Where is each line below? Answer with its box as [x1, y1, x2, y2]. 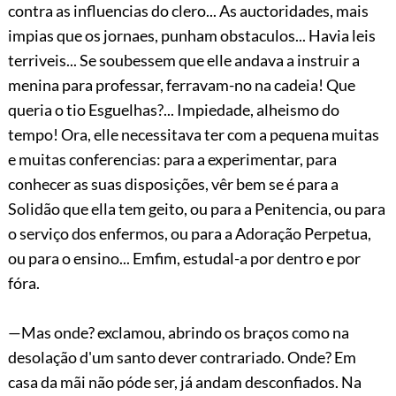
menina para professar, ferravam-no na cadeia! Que [7, 74, 355, 95]
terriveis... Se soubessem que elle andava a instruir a [7, 49, 360, 70]
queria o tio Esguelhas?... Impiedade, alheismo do [7, 99, 339, 119]
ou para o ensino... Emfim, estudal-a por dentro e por [7, 247, 361, 268]
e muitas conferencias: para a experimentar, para [7, 148, 337, 169]
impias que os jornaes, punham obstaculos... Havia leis [7, 25, 376, 45]
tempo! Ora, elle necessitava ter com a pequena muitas [7, 124, 379, 144]
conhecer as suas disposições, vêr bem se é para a [7, 173, 339, 194]
